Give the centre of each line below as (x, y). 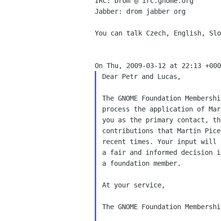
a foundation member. (141, 163)
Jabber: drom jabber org (140, 11)
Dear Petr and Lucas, (141, 76)
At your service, (133, 185)
